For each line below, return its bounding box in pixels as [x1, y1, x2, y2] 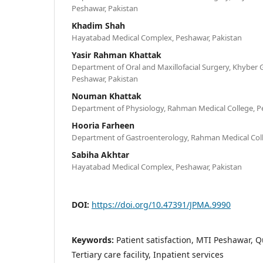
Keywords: [72, 234, 116, 245]
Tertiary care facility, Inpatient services [72, 248, 224, 260]
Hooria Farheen [72, 119, 134, 131]
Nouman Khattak [72, 90, 141, 102]
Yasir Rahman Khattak [72, 49, 161, 60]
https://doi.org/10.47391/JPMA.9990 [92, 198, 231, 210]
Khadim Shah [72, 19, 125, 31]
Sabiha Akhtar [72, 149, 129, 160]
